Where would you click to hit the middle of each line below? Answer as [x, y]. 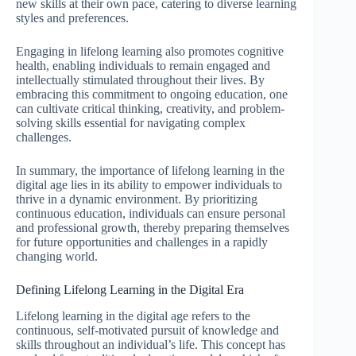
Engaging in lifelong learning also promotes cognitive [150, 51]
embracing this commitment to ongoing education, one [152, 94]
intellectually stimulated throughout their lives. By [140, 79]
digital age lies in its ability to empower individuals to [149, 184]
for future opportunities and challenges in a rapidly [142, 242]
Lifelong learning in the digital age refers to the [133, 315]
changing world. [57, 256]
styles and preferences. [72, 17]
